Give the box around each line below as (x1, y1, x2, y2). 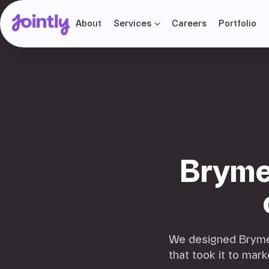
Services (113, 19, 151, 28)
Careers (172, 19, 207, 28)
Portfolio (219, 19, 256, 28)
